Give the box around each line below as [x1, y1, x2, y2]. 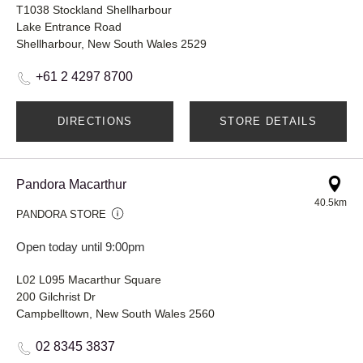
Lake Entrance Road [16, 20, 122, 34]
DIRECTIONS [57, 115, 133, 128]
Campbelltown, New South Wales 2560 [16, 307, 215, 321]
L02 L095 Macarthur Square [16, 273, 161, 287]
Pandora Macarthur [16, 177, 126, 192]
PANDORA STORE [16, 208, 106, 221]
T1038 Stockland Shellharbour [16, 3, 172, 17]
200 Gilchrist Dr [16, 290, 96, 304]
